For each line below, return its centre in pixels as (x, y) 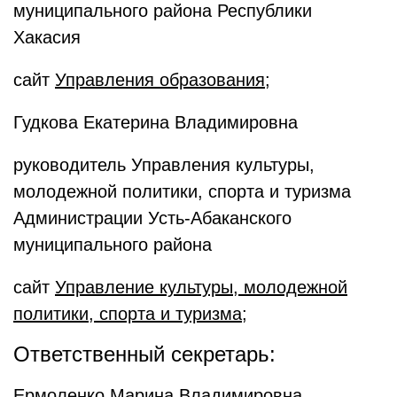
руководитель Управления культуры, (164, 165)
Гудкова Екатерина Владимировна (156, 122)
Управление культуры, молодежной (201, 287)
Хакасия (47, 37)
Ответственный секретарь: (144, 354)
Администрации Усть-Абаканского (152, 218)
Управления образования (160, 80)
